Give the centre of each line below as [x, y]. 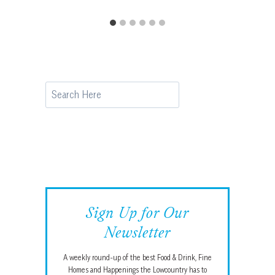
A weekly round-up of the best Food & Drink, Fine [137, 257]
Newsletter [137, 234]
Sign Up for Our [137, 214]
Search [59, 89]
